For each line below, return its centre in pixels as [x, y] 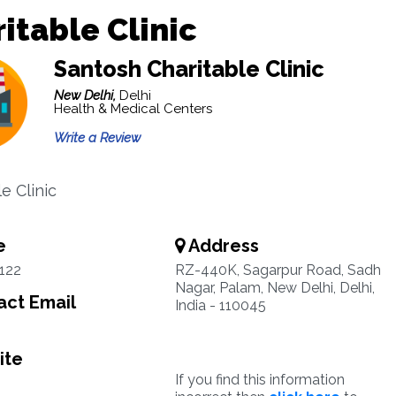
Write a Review [97, 138]
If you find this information [259, 380]
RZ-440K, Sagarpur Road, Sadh [278, 270]
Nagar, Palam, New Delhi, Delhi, [274, 288]
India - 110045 [220, 305]
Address [221, 246]
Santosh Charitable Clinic [189, 69]
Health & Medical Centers [133, 109]
